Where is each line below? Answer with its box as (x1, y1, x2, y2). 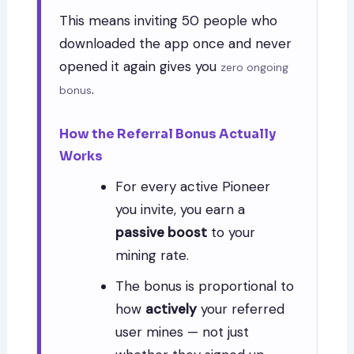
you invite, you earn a (115, 200, 246, 218)
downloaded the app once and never (59, 35, 292, 53)
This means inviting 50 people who (59, 12, 278, 30)
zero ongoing (220, 60, 289, 75)
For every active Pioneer (115, 177, 271, 195)
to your (207, 223, 256, 241)
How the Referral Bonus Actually (59, 125, 277, 142)
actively (145, 299, 198, 318)
